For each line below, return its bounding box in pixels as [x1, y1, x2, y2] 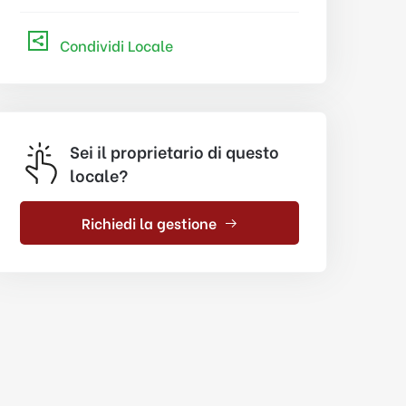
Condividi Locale [56, 34, 173, 55]
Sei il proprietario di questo [69, 139, 279, 163]
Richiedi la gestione [81, 212, 217, 233]
